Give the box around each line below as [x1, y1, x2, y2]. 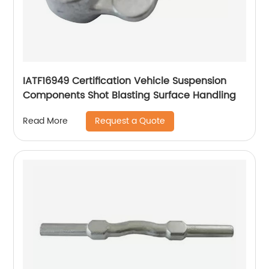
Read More [23, 114, 68, 128]
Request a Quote [95, 113, 166, 128]
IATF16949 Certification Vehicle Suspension [23, 73, 227, 89]
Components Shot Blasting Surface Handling [23, 87, 237, 103]
